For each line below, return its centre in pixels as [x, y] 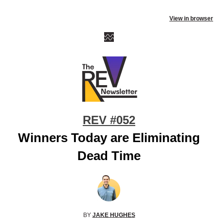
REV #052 [109, 120]
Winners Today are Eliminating [109, 138]
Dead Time [109, 156]
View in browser [191, 18]
